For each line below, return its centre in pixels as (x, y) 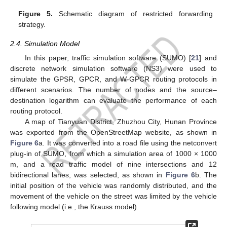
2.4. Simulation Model (45, 44)
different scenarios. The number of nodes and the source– (113, 90)
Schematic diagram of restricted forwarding (133, 13)
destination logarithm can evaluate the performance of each (113, 101)
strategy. (32, 24)
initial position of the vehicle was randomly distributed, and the (113, 186)
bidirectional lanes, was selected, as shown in (88, 175)
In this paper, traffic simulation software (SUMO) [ (108, 58)
